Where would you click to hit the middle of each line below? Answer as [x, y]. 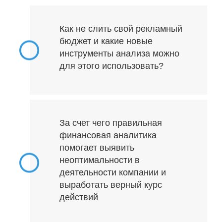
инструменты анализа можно [119, 54]
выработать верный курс [111, 185]
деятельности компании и [112, 173]
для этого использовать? [111, 66]
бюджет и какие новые [106, 41]
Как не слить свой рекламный [121, 29]
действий [79, 197]
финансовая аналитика [108, 136]
